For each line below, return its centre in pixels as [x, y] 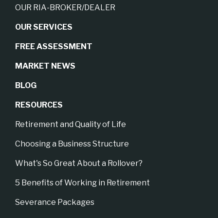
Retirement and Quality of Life [71, 124]
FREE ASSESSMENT [54, 46]
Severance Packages [55, 202]
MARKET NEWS [45, 66]
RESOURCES [39, 105]
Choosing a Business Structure [72, 144]
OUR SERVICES [44, 27]
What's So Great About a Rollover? [79, 163]
